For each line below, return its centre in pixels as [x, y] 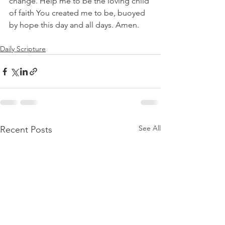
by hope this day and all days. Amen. [74, 25]
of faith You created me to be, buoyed [78, 13]
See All [150, 128]
